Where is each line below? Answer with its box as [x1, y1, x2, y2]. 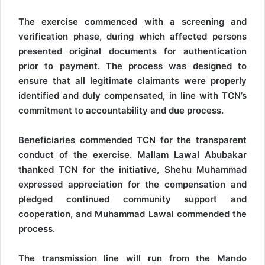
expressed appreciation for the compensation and [18, 179, 247, 190]
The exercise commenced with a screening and [18, 16, 247, 28]
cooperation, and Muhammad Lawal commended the [18, 208, 247, 220]
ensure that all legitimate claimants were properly [18, 75, 247, 87]
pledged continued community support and [18, 193, 247, 205]
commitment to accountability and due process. [18, 105, 224, 117]
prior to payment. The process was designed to [18, 60, 247, 72]
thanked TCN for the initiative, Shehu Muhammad [18, 164, 247, 176]
